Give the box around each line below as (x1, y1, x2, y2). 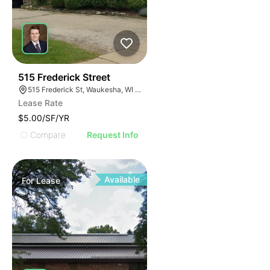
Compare (30, 129, 66, 140)
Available (104, 174, 140, 184)
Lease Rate (18, 98, 63, 108)
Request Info (87, 130, 139, 140)
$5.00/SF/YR (18, 113, 69, 123)
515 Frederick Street (18, 71, 110, 83)
